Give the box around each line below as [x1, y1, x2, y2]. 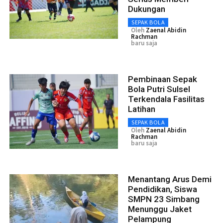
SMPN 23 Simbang [128, 194, 200, 205]
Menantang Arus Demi [128, 174, 212, 185]
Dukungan [128, 4, 165, 14]
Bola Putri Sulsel [128, 84, 190, 95]
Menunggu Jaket [128, 204, 192, 215]
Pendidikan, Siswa [128, 184, 197, 195]
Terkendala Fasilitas [128, 94, 205, 105]
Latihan [128, 104, 155, 114]
